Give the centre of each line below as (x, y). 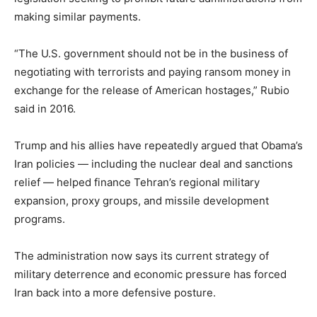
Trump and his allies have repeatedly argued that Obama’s (158, 145)
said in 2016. (45, 108)
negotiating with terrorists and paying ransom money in (152, 71)
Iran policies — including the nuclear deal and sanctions (154, 163)
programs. (40, 219)
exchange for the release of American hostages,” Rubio (152, 90)
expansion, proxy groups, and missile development (142, 200)
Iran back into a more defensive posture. (115, 292)
